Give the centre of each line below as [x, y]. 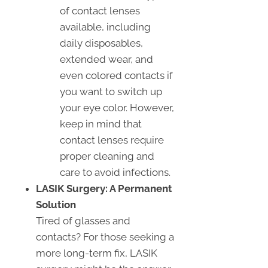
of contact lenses [100, 10]
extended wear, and [106, 59]
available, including [105, 27]
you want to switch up [111, 91]
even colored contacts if [116, 75]
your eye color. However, [117, 107]
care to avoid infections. [115, 172]
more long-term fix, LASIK [97, 253]
